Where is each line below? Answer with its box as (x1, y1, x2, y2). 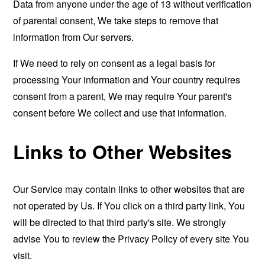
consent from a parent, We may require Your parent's (13, 89, 232, 103)
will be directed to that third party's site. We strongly (13, 215, 227, 230)
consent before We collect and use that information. (13, 106, 227, 119)
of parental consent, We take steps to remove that (13, 14, 219, 27)
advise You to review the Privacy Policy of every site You (13, 232, 250, 246)
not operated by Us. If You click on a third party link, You (13, 199, 245, 213)
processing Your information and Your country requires (13, 73, 241, 86)
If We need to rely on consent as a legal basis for (13, 56, 216, 70)
